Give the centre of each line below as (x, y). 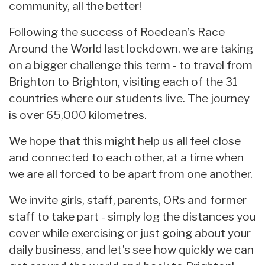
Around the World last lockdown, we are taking (131, 48)
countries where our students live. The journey (129, 98)
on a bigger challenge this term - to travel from (131, 65)
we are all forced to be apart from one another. (131, 174)
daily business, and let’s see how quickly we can (131, 249)
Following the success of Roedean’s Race (117, 32)
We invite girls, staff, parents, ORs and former (128, 200)
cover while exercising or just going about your (130, 233)
